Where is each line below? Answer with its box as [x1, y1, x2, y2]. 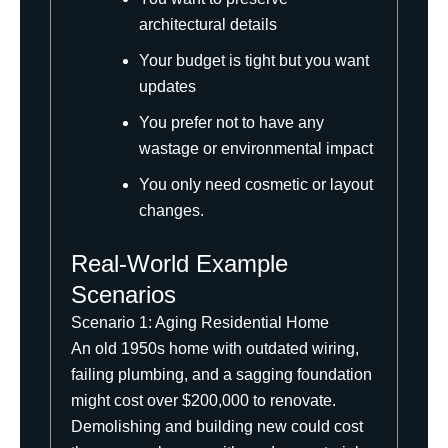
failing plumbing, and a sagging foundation [71, 365, 372, 383]
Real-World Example [71, 249, 288, 277]
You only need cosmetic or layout [139, 175, 373, 193]
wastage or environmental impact [139, 139, 373, 157]
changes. [139, 201, 204, 219]
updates [139, 77, 196, 95]
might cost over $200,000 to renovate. [71, 391, 336, 409]
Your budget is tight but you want [139, 51, 369, 69]
